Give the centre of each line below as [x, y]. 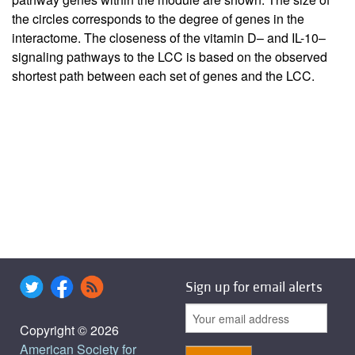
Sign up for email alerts [254, 288]
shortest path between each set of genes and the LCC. [163, 76]
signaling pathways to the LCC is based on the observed [170, 57]
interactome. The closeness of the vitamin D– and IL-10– [169, 38]
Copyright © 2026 [69, 330]
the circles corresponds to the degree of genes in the [158, 19]
